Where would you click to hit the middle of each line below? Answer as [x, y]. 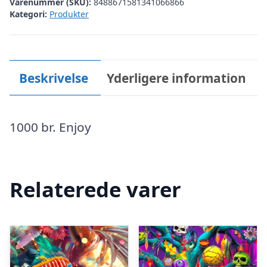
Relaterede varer [95, 190]
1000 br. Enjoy [50, 127]
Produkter [69, 14]
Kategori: [28, 14]
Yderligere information [177, 78]
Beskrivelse [53, 78]
